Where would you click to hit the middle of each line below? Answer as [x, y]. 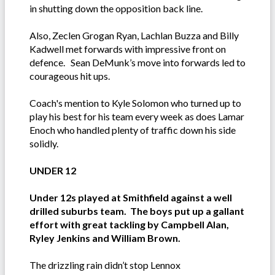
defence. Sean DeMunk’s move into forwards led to [137, 63]
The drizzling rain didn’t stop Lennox [105, 265]
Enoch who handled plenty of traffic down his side [133, 130]
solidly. [44, 144]
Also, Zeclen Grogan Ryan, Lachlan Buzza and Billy [134, 36]
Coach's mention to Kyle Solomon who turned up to [135, 103]
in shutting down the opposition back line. [117, 9]
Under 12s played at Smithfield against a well [131, 198]
